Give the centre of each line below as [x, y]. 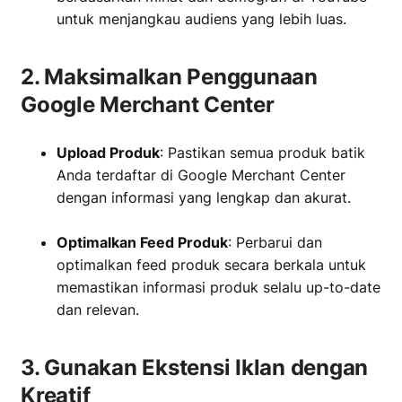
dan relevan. [98, 310]
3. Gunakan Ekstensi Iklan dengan [194, 367]
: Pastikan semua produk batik [262, 153]
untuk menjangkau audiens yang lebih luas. [201, 19]
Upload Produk [108, 153]
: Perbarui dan [275, 242]
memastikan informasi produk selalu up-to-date [218, 287]
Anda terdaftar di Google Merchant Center [201, 175]
